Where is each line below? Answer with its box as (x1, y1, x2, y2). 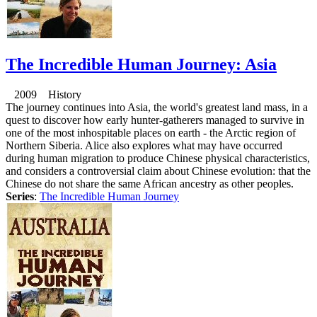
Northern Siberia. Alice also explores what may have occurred (6, 139, 282, 152)
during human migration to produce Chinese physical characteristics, (6, 152, 310, 165)
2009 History (6, 88, 81, 101)
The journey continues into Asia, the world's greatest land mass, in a (6, 101, 308, 114)
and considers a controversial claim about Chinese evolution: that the (6, 165, 311, 178)
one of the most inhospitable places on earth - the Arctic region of (6, 127, 296, 139)
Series (6, 190, 34, 203)
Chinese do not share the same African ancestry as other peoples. (6, 178, 294, 190)
